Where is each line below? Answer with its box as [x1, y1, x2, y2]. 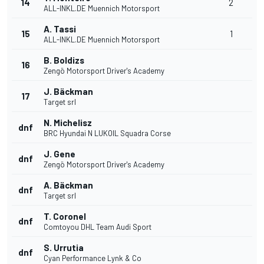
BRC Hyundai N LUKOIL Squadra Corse [44, 128, 171, 138]
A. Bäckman [44, 180, 93, 191]
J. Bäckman [44, 86, 93, 97]
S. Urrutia [44, 242, 84, 253]
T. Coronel [44, 211, 86, 222]
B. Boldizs [44, 55, 84, 66]
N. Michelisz [44, 117, 92, 128]
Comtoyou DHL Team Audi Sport [44, 222, 151, 232]
